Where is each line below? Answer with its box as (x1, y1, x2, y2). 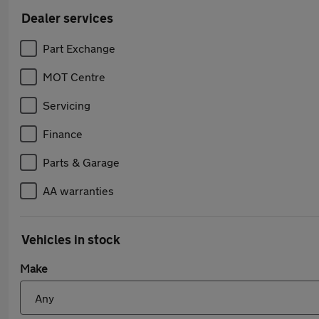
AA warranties (43, 184, 114, 197)
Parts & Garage (43, 155, 120, 169)
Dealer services (21, 10, 113, 26)
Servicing (43, 98, 90, 112)
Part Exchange (43, 41, 115, 55)
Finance (43, 127, 83, 140)
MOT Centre (43, 70, 105, 83)
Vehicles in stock (21, 231, 120, 247)
